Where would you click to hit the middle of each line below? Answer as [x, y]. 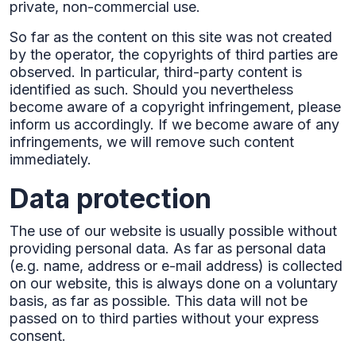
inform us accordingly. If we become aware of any [174, 124]
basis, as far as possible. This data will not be [159, 301]
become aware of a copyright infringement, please [175, 107]
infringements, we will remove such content [152, 142]
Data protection [110, 198]
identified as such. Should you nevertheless [151, 89]
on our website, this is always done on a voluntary [174, 283]
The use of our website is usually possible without [173, 231]
